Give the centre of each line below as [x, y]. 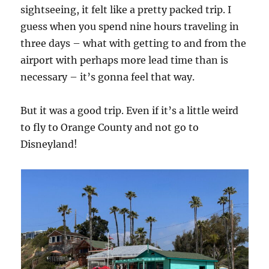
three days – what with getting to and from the [134, 44]
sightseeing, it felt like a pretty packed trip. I [126, 10]
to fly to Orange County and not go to [110, 128]
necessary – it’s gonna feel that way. [108, 77]
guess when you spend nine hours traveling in [130, 27]
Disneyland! [49, 144]
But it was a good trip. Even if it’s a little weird [130, 111]
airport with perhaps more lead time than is [125, 60]
